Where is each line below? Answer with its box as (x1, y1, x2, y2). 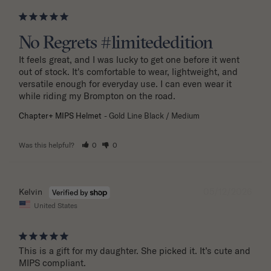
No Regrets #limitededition (19, 31, 212, 56)
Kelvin (19, 186, 42, 197)
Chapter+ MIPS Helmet (19, 110, 102, 120)
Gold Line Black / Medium (109, 110, 200, 120)
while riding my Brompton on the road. (19, 90, 175, 102)
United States (34, 200, 77, 210)
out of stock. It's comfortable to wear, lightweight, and (19, 65, 238, 77)
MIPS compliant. (19, 257, 86, 269)
